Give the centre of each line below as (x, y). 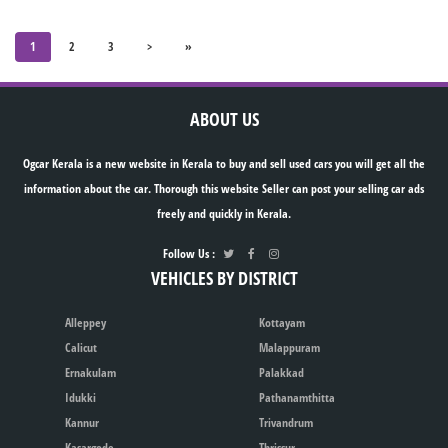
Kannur (82, 423)
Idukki (80, 398)
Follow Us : (190, 254)
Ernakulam (90, 373)
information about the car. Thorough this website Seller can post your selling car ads (224, 189)
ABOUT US (224, 119)
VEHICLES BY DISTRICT (224, 278)
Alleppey (85, 323)
